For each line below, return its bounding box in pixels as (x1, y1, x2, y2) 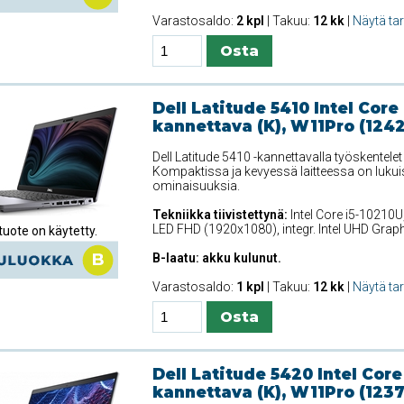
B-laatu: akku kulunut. (151, 250, 281, 265)
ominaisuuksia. (151, 178, 240, 193)
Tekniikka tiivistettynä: (151, 207, 288, 222)
